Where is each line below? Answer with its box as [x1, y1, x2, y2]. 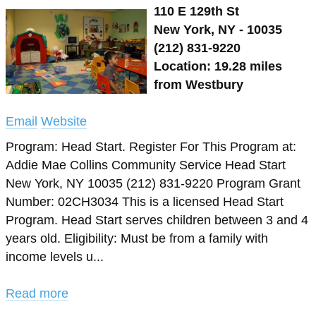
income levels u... [6, 250, 104, 264]
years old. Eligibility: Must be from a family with [6, 231, 268, 245]
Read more [6, 286, 68, 300]
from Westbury [154, 78, 243, 92]
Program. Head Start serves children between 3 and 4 [6, 213, 308, 227]
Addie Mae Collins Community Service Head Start [6, 158, 286, 172]
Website [41, 114, 87, 128]
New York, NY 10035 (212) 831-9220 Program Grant [6, 176, 300, 190]
